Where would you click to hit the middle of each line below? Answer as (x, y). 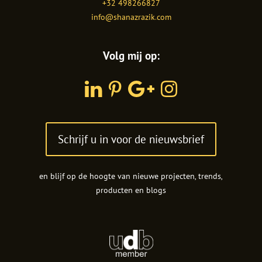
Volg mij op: (131, 55)
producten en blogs (131, 190)
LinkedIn (101, 87)
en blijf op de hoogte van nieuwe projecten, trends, (131, 176)
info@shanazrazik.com (131, 17)
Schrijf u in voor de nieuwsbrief (131, 139)
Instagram (178, 87)
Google (141, 87)
